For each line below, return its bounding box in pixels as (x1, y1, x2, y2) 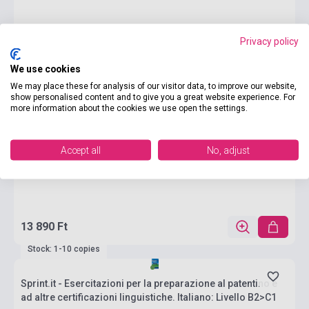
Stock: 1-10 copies (28, 244, 100, 254)
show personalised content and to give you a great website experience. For (10, 92, 295, 101)
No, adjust (207, 144, 250, 155)
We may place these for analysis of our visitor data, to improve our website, (10, 81, 297, 90)
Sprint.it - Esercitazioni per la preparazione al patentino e (21, 278, 277, 289)
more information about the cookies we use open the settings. (10, 103, 248, 112)
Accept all (61, 144, 101, 155)
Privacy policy (240, 35, 299, 46)
